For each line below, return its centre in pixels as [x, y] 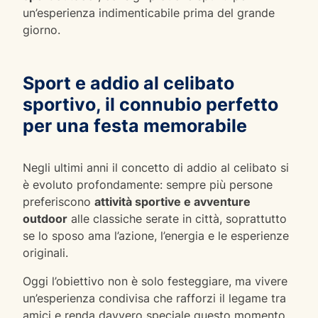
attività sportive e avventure [172, 201]
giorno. [42, 29]
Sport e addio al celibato [128, 83]
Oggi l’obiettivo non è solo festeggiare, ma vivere [155, 281]
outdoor [45, 218]
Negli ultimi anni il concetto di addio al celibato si [156, 167]
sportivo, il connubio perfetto [150, 104]
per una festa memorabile [135, 125]
